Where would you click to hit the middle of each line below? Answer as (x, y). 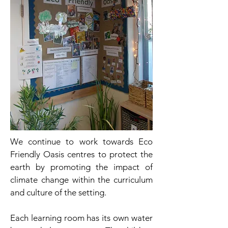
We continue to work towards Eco (81, 141)
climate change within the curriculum (81, 180)
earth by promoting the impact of (81, 167)
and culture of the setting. (58, 192)
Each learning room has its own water (81, 218)
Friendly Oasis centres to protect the (81, 154)
